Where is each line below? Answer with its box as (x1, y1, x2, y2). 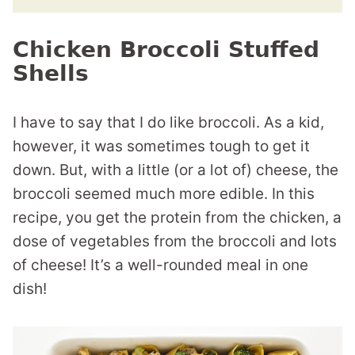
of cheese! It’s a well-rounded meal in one (13, 256, 308, 274)
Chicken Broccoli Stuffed (13, 36, 319, 63)
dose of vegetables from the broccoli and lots (13, 232, 337, 250)
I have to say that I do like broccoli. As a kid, (13, 113, 324, 132)
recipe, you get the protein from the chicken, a (13, 208, 342, 227)
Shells (13, 60, 89, 86)
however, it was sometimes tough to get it (13, 137, 310, 155)
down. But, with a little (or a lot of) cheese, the (13, 161, 338, 179)
